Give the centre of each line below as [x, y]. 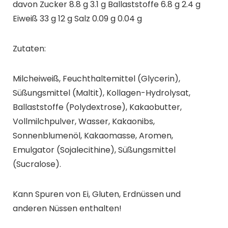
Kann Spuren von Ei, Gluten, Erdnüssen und [96, 194]
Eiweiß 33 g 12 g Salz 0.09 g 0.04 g [77, 18]
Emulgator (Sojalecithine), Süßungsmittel [94, 150]
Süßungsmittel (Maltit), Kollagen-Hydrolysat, [101, 93]
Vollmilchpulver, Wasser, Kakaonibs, [83, 121]
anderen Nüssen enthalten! [67, 208]
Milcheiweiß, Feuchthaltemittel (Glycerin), [96, 78]
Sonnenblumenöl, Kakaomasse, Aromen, [93, 135]
